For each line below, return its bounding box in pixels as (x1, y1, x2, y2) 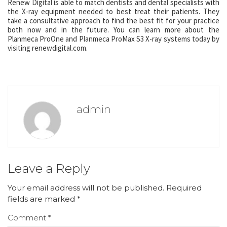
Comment (8, 213, 48, 222)
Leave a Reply (8, 161, 90, 176)
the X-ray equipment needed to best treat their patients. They (8, 7, 219, 16)
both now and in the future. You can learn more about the (8, 25, 219, 34)
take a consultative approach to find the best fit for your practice (8, 16, 219, 25)
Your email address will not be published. (8, 183, 164, 193)
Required (166, 183, 202, 193)
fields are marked (8, 194, 77, 204)
